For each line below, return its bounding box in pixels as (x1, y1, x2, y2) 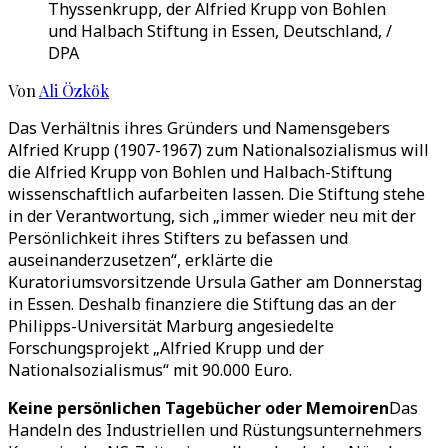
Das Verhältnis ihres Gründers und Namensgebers (8, 117, 390, 139)
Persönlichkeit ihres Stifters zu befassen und (8, 227, 348, 249)
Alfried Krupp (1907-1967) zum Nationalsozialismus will (8, 139, 429, 161)
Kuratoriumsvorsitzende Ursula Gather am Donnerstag (8, 271, 422, 293)
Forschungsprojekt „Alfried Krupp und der (8, 337, 324, 359)
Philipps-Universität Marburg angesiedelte (8, 315, 334, 337)
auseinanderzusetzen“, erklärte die (8, 249, 273, 271)
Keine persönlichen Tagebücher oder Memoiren (8, 397, 389, 419)
